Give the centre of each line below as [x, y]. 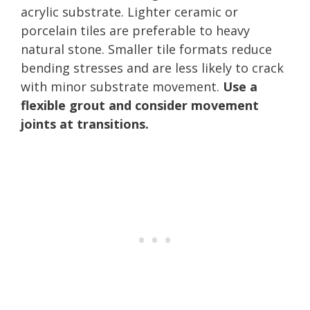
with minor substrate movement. [122, 86]
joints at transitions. [85, 124]
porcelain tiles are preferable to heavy [135, 30]
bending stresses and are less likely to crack [152, 67]
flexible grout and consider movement [140, 105]
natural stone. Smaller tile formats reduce [146, 49]
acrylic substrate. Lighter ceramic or [129, 11]
